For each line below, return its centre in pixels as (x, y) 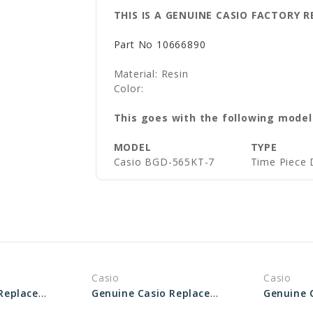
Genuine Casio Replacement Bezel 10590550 (42, 293)
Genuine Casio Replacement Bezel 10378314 (214, 293)
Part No (133, 44)
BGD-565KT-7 (180, 162)
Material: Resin (151, 74)
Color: (130, 88)
